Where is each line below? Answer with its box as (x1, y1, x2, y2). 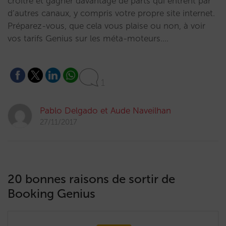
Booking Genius (8, 186, 95, 201)
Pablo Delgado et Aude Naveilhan (40, 105, 171, 116)
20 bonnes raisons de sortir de (8, 172, 175, 186)
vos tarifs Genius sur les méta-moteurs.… (8, 33, 168, 43)
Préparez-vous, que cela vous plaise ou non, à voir (8, 21, 205, 31)
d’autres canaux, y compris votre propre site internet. (8, 8, 215, 18)
